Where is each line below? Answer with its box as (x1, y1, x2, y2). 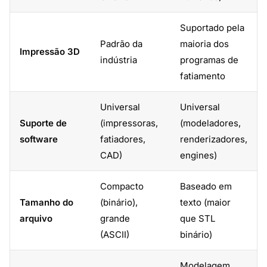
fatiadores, (100, 133, 145, 145)
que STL (180, 213, 215, 224)
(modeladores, (180, 117, 241, 129)
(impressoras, (100, 117, 158, 129)
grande (100, 213, 130, 224)
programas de (180, 54, 238, 66)
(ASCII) (100, 229, 129, 240)
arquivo (20, 213, 52, 224)
